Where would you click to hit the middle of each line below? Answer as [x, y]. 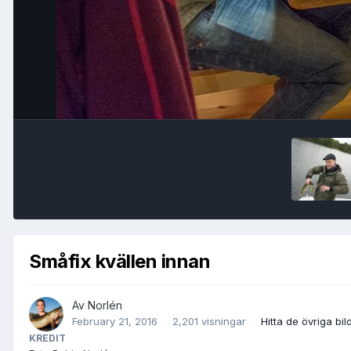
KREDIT [47, 338]
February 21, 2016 [115, 322]
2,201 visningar [209, 322]
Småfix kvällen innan [120, 261]
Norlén [105, 306]
